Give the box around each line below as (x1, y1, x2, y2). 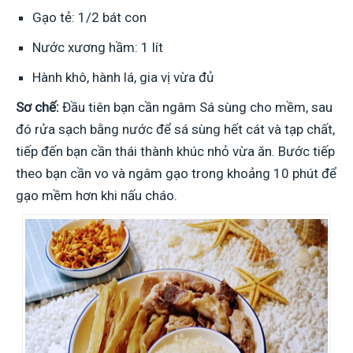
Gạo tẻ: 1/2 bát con (32, 9, 147, 25)
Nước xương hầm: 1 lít (32, 39, 163, 55)
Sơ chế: (16, 98, 62, 115)
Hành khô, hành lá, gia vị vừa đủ (32, 69, 214, 85)
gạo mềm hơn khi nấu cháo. (16, 187, 177, 203)
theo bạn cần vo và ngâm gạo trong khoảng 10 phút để (16, 165, 336, 181)
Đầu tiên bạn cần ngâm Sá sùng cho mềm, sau (62, 98, 333, 115)
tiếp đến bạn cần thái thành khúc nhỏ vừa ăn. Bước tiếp (16, 143, 335, 159)
